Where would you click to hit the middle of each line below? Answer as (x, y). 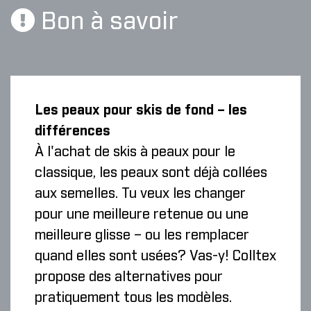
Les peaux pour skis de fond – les (141, 110)
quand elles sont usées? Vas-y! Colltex (155, 256)
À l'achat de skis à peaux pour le (135, 152)
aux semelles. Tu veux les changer (140, 194)
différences (73, 131)
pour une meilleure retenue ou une (142, 215)
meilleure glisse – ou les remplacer (142, 235)
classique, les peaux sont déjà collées (151, 173)
